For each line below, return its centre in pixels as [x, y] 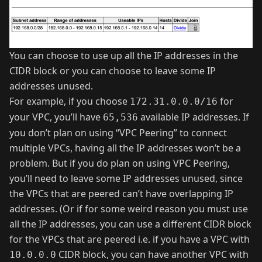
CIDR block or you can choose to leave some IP [113, 71]
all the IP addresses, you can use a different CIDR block [130, 224]
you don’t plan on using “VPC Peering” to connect [118, 133]
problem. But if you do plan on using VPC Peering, [120, 163]
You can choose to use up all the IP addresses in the [124, 56]
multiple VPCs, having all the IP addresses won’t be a [125, 148]
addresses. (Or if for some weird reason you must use [129, 209]
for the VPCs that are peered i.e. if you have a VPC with [130, 239]
